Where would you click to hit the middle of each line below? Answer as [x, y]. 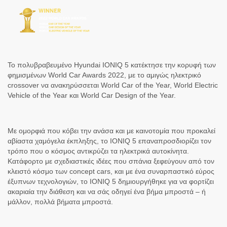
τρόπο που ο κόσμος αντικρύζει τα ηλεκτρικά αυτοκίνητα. [98, 151]
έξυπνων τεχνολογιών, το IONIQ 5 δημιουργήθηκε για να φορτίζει [111, 181]
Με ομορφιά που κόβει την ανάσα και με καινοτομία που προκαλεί [111, 131]
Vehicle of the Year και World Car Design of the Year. [92, 95]
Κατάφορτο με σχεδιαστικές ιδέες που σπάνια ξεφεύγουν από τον [111, 161]
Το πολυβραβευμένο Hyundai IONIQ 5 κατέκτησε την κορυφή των [112, 65]
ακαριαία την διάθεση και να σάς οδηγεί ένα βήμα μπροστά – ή [107, 192]
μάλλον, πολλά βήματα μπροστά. [60, 202]
